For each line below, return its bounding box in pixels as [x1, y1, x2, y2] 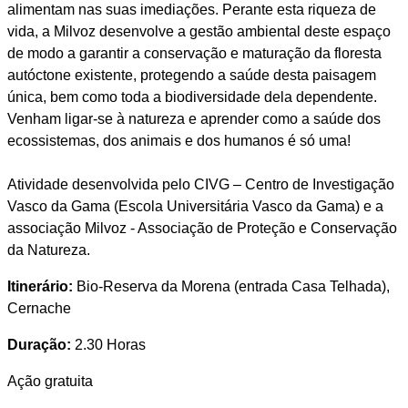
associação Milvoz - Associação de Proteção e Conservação [6, 220, 397, 236]
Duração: [6, 337, 71, 352]
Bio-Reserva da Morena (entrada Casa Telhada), [72, 279, 390, 294]
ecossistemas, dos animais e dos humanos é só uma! [6, 133, 351, 148]
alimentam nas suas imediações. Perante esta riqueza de [6, 2, 376, 17]
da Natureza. [6, 242, 90, 258]
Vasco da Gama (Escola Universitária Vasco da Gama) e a [6, 199, 383, 214]
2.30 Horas [70, 337, 146, 352]
